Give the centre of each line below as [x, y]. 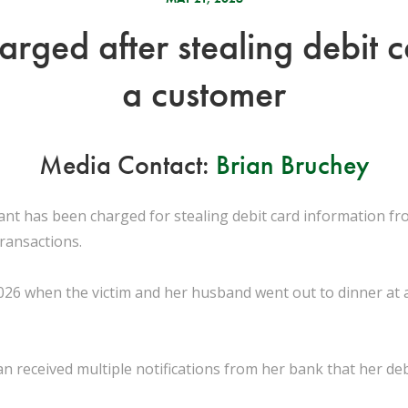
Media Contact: [127, 165]
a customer [204, 94]
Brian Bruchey [292, 165]
